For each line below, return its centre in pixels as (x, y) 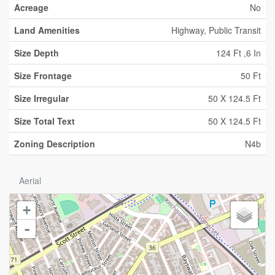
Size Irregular (41, 98)
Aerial (30, 180)
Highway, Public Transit (216, 30)
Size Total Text (45, 121)
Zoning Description (55, 144)
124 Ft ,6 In (238, 53)
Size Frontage (43, 76)
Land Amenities (47, 30)
